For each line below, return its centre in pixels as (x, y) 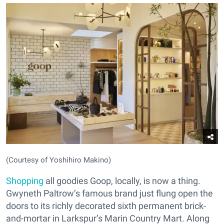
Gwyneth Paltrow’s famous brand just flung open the (109, 193)
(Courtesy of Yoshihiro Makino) (58, 160)
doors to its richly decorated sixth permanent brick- (106, 205)
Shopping (25, 180)
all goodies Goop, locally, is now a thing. (122, 180)
